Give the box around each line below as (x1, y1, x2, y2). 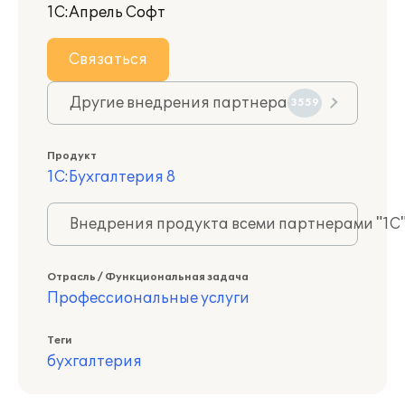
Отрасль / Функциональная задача (47, 271, 249, 283)
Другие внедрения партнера (70, 94, 287, 112)
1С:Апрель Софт (47, 4, 165, 22)
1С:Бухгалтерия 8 (47, 168, 175, 186)
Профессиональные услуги (47, 289, 250, 307)
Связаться (69, 51, 147, 69)
